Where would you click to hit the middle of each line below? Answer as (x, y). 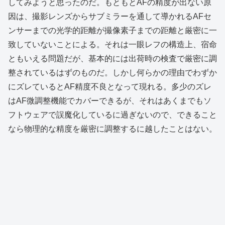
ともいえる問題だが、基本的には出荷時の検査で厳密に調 (113, 58)
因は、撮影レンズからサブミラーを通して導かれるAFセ (110, 16)
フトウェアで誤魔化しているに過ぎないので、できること (113, 115)
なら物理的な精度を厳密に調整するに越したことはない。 (113, 129)
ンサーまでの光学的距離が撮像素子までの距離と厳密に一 (113, 30)
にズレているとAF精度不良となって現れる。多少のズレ (110, 86)
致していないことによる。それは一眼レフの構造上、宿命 (113, 44)
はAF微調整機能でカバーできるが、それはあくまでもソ (110, 100)
